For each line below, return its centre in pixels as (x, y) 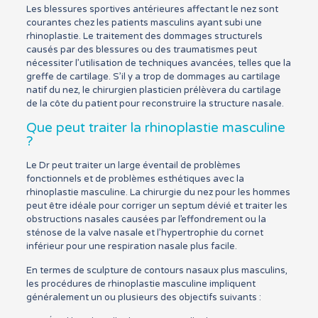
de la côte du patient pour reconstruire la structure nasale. (155, 103)
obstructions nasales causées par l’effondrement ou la (146, 219)
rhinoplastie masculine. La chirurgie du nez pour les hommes (158, 192)
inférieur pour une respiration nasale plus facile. (131, 246)
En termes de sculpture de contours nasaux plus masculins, (157, 270)
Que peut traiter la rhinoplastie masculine (155, 127)
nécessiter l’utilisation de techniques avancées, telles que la (158, 63)
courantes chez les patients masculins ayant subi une (144, 22)
